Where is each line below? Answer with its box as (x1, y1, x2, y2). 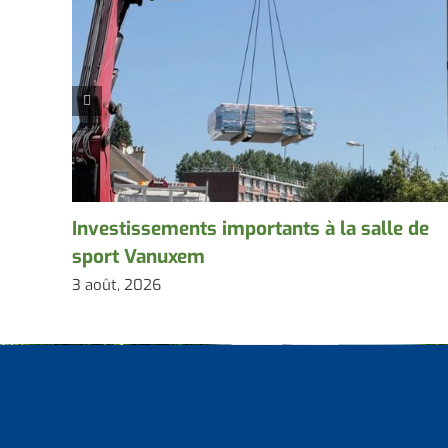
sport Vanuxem (71, 244, 205, 270)
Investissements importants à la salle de (71, 216, 429, 242)
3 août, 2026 (71, 275, 161, 295)
